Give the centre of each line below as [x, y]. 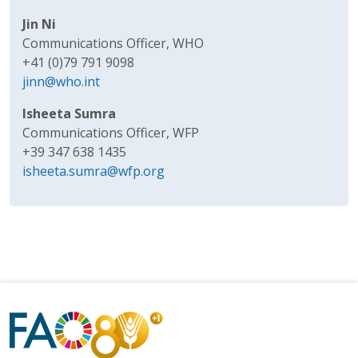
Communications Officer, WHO [113, 43]
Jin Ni [39, 24]
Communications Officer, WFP [111, 132]
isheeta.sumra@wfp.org [93, 171]
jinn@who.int [61, 81]
